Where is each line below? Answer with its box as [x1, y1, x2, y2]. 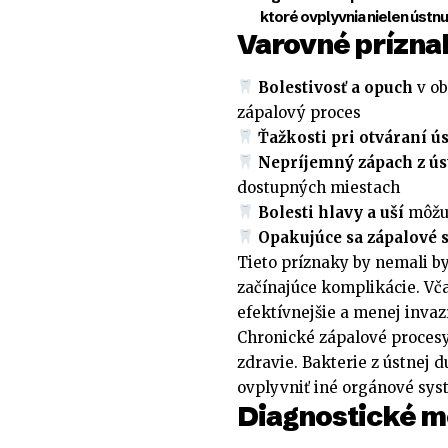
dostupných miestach [237, 177, 400, 197]
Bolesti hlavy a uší [258, 202, 405, 222]
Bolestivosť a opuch [258, 77, 414, 97]
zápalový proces [237, 102, 361, 122]
